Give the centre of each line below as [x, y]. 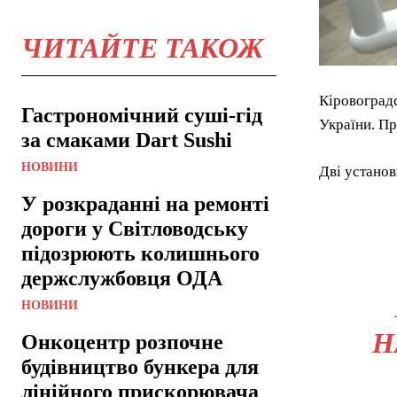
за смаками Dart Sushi [127, 140]
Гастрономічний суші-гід [142, 115]
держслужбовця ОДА [122, 278]
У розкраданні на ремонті [145, 204]
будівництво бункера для [140, 367]
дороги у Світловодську [135, 229]
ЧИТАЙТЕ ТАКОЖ [142, 48]
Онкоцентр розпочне [122, 342]
